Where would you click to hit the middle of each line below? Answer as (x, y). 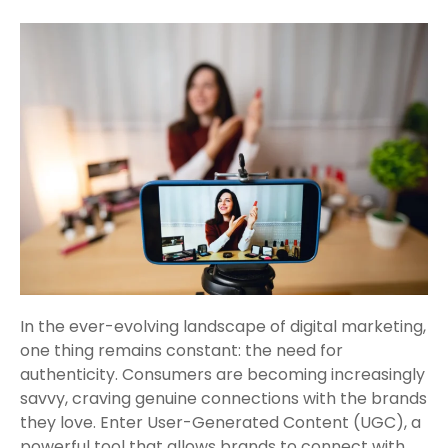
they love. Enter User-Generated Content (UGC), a (220, 423)
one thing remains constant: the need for (181, 351)
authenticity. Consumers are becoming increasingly (222, 375)
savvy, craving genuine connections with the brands (223, 399)
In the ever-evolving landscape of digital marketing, (223, 327)
